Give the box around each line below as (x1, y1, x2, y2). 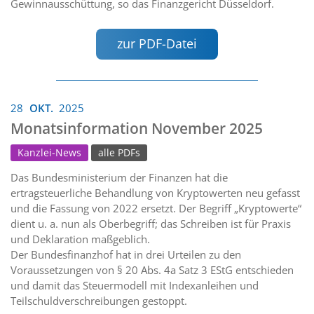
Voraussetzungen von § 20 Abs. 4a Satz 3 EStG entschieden (11, 262, 294, 277)
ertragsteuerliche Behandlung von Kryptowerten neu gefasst (11, 185, 300, 200)
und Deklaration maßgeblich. (11, 231, 150, 246)
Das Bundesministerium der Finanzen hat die (11, 170, 228, 184)
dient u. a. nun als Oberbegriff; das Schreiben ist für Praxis (11, 216, 291, 231)
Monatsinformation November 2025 (11, 118, 263, 138)
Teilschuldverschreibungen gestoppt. (11, 293, 187, 308)
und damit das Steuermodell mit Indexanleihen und (11, 278, 259, 292)
